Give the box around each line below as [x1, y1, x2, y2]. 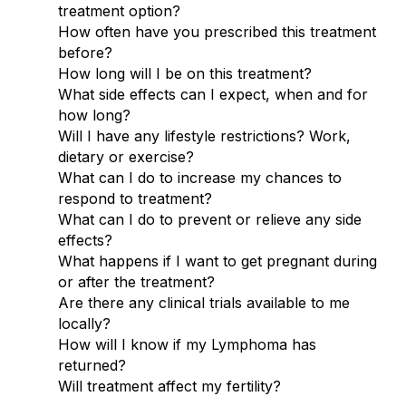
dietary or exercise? [58, 147, 194, 166]
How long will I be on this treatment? [58, 63, 312, 82]
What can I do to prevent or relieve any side [58, 209, 362, 228]
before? [58, 43, 112, 62]
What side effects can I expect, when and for [58, 84, 368, 103]
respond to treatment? [58, 188, 212, 208]
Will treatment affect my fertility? [58, 376, 281, 395]
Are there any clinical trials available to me [58, 293, 350, 312]
